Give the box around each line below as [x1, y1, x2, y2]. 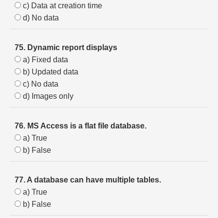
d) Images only [21, 92, 73, 100]
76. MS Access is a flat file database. [15, 122, 146, 130]
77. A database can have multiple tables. [15, 176, 161, 184]
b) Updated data [21, 68, 78, 76]
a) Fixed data [21, 55, 68, 64]
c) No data [21, 80, 58, 88]
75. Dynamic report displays [15, 43, 117, 52]
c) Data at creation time [21, 1, 102, 10]
